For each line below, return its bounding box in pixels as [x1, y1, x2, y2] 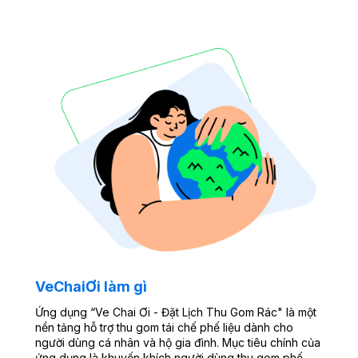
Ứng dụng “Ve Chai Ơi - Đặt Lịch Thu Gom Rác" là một [34, 305, 316, 320]
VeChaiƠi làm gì [34, 278, 147, 296]
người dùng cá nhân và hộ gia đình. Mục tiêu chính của [34, 336, 320, 350]
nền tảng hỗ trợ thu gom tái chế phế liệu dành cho [34, 320, 293, 335]
